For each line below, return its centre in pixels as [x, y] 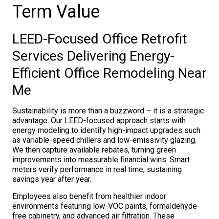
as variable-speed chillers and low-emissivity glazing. [104, 140]
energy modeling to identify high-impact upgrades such [106, 130]
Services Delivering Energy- [93, 56]
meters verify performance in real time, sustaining [97, 169]
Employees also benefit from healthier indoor [89, 196]
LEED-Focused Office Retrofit [100, 39]
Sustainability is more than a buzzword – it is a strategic [108, 110]
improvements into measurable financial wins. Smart [101, 159]
